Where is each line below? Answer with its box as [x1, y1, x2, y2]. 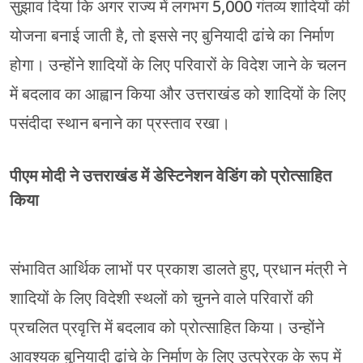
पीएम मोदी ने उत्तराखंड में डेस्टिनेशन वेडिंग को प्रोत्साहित [10, 164, 331, 189]
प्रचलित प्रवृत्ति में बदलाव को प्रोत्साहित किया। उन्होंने [10, 315, 324, 340]
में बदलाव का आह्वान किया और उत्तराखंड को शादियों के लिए [10, 82, 346, 107]
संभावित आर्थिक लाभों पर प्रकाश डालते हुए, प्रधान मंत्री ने [10, 257, 347, 282]
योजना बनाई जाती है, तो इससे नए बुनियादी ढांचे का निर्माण [10, 23, 334, 49]
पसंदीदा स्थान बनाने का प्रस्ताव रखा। [10, 111, 230, 136]
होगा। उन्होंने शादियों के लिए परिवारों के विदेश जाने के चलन [10, 53, 346, 78]
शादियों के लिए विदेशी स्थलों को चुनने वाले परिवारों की [10, 286, 314, 311]
